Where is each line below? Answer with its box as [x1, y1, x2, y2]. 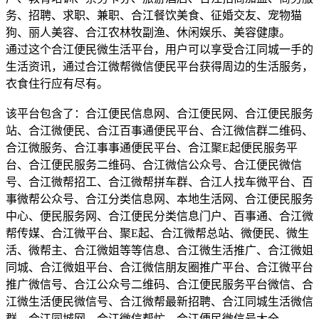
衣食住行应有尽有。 [6, 77, 108, 90]
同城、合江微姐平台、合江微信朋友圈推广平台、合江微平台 [6, 261, 313, 273]
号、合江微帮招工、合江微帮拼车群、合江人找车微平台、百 [6, 175, 313, 188]
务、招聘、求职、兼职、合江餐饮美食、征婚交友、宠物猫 [6, 9, 302, 21]
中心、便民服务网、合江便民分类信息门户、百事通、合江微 [6, 209, 313, 222]
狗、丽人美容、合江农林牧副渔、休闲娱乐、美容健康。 [6, 26, 291, 38]
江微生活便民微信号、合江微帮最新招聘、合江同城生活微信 [6, 295, 313, 308]
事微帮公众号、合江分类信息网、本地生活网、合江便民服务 [6, 192, 313, 205]
